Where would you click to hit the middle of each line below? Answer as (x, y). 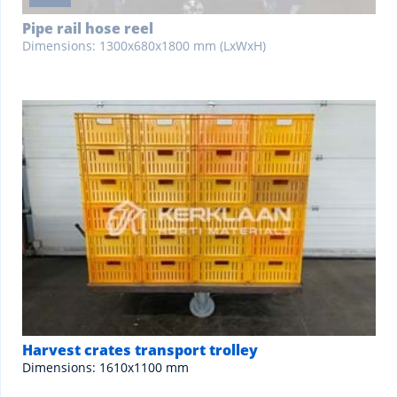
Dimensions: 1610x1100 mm (105, 367)
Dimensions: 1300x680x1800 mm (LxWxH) (144, 46)
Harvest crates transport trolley (140, 350)
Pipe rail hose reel (88, 28)
